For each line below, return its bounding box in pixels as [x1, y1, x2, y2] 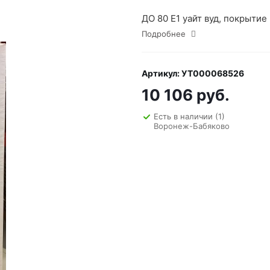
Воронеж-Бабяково [154, 121, 230, 131]
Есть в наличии [154, 111, 215, 121]
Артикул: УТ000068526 [142, 68, 244, 78]
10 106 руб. [142, 86, 230, 104]
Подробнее [142, 29, 186, 39]
